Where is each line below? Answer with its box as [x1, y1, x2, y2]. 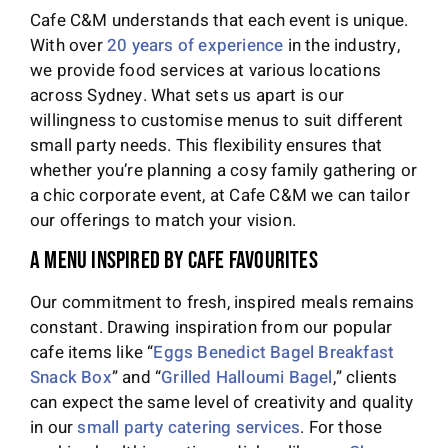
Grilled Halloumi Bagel [161, 364, 333, 390]
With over [30, 32, 107, 58]
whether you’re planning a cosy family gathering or [30, 157, 418, 183]
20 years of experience [107, 32, 284, 58]
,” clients [332, 364, 398, 390]
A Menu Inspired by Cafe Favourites [30, 246, 318, 276]
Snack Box [30, 364, 112, 390]
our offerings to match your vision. [30, 207, 296, 233]
